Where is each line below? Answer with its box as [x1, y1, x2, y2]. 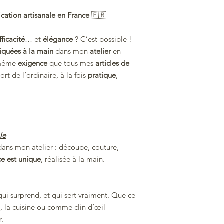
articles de [95, 58, 129, 68]
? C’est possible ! [73, 34, 132, 44]
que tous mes [47, 58, 95, 68]
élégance [43, 34, 73, 44]
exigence [18, 58, 47, 68]
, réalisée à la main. [41, 154, 105, 164]
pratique [88, 70, 116, 80]
